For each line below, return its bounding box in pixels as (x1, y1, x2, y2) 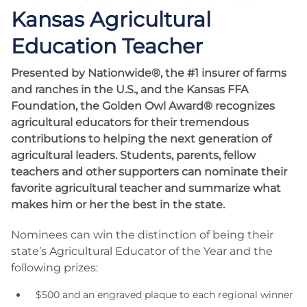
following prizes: (11, 261, 98, 274)
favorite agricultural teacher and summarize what (11, 182, 281, 195)
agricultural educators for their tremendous (11, 116, 249, 129)
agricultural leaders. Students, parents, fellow (11, 149, 256, 162)
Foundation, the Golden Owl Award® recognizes (11, 99, 275, 112)
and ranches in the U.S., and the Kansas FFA (11, 83, 248, 96)
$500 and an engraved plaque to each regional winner (36, 288, 293, 301)
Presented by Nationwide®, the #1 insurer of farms (11, 66, 286, 79)
